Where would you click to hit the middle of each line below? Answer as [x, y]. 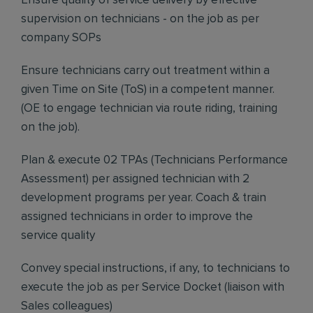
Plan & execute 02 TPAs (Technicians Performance [154, 160]
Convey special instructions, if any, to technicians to [155, 269]
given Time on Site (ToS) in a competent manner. [148, 90]
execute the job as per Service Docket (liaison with [153, 287]
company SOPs [61, 38]
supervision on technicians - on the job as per [140, 19]
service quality [58, 236]
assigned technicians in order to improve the [137, 217]
